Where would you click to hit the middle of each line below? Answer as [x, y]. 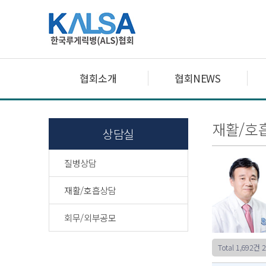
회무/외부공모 [90, 218]
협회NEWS [197, 78]
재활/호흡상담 [90, 190]
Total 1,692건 [239, 247]
